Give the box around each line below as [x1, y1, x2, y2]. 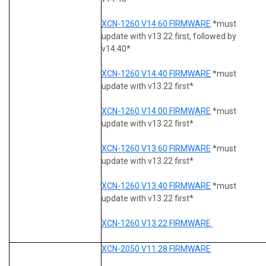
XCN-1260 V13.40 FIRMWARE [102, 180, 211, 191]
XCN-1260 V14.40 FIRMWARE [102, 68, 211, 78]
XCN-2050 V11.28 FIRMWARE [102, 243, 211, 254]
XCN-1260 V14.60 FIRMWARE [102, 18, 211, 28]
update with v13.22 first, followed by [102, 31, 236, 41]
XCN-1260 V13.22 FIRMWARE [102, 218, 213, 228]
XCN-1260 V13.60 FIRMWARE [102, 143, 211, 153]
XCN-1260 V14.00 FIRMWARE [102, 106, 211, 116]
